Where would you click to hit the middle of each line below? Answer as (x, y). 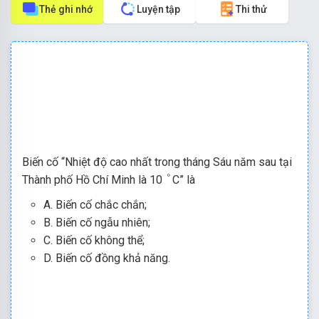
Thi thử (251, 9)
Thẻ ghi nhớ (66, 9)
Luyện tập (158, 9)
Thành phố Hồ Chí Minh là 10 (94, 180)
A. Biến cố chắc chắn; (95, 205)
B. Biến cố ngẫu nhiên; (97, 223)
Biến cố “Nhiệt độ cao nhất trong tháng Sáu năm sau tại (157, 162)
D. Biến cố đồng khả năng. (107, 258)
